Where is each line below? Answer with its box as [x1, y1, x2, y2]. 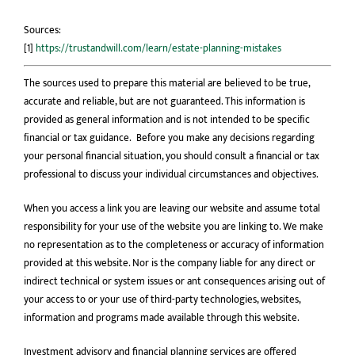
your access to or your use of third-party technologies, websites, [24, 290, 300, 308]
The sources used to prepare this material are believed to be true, [24, 74, 310, 92]
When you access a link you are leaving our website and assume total [24, 199, 320, 217]
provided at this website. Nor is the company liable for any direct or [24, 254, 315, 272]
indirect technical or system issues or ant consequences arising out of [24, 272, 325, 290]
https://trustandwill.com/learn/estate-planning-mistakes [36, 39, 281, 57]
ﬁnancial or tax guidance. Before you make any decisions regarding [24, 128, 315, 147]
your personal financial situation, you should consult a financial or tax [24, 147, 319, 165]
